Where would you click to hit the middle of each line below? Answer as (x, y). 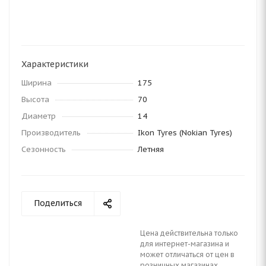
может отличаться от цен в (187, 254)
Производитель (51, 133)
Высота (35, 99)
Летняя (151, 149)
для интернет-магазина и (185, 244)
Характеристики (55, 64)
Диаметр (39, 116)
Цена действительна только (189, 233)
